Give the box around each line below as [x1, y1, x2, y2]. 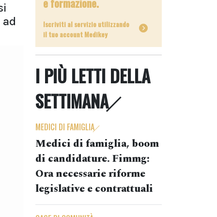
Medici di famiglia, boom [35, 136, 159, 152]
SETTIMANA [35, 88, 108, 113]
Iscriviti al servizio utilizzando [43, 19, 129, 29]
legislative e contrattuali [35, 181, 153, 197]
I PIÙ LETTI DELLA [35, 63, 150, 88]
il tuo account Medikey [43, 29, 108, 39]
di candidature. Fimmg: [35, 151, 150, 167]
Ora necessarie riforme [35, 166, 145, 182]
